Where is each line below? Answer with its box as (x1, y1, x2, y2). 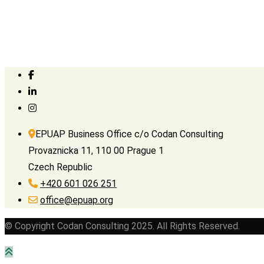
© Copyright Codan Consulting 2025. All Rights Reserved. (5, 220, 240, 232)
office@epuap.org (40, 194, 113, 206)
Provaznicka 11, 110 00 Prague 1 (28, 145, 164, 157)
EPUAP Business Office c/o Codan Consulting (35, 128, 223, 140)
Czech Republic (28, 161, 93, 173)
